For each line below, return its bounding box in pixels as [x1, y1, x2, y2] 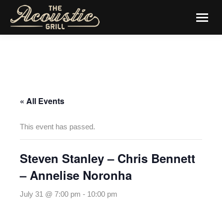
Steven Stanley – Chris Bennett [20, 150, 195, 166]
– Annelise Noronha [20, 166, 132, 183]
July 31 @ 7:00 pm [20, 190, 81, 198]
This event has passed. [20, 122, 95, 131]
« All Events [20, 95, 64, 107]
